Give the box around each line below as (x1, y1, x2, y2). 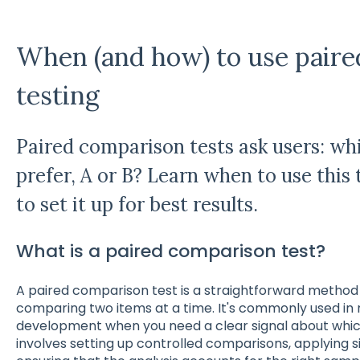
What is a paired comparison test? (15, 238, 325, 264)
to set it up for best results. (15, 192, 258, 218)
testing (15, 78, 100, 112)
